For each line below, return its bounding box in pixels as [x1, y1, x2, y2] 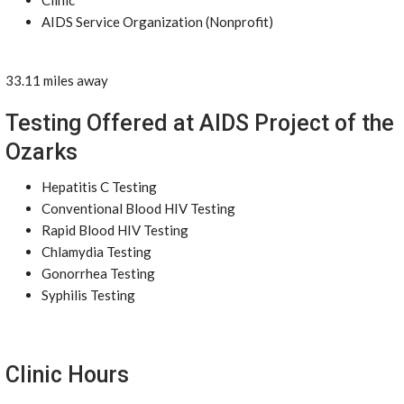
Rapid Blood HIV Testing [41, 222, 188, 238]
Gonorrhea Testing [41, 265, 155, 281]
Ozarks [5, 139, 78, 165]
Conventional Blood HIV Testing [41, 200, 235, 216]
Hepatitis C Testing [41, 179, 157, 195]
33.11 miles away [5, 72, 108, 88]
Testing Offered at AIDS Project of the [5, 110, 394, 136]
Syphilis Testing [41, 287, 135, 303]
